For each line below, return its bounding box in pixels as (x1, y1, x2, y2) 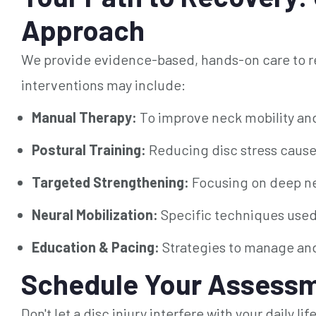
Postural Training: (32, 140, 146, 158)
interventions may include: (21, 75, 186, 93)
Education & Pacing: (32, 238, 159, 255)
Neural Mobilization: (32, 205, 158, 223)
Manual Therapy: (32, 108, 137, 126)
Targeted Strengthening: (32, 173, 189, 190)
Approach (21, 12, 145, 47)
